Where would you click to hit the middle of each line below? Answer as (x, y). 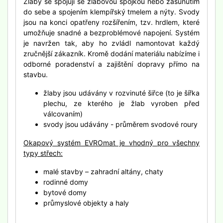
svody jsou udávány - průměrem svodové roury (120, 124)
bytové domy (65, 192)
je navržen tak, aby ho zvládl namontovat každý (111, 43)
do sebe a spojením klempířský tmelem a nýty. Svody (111, 12)
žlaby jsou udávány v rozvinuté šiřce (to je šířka (121, 93)
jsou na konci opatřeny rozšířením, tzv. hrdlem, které (111, 22)
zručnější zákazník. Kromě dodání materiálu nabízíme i (111, 54)
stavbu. (36, 74)
